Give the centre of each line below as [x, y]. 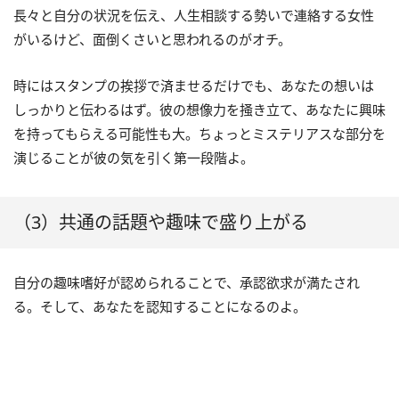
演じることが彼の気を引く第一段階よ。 [134, 157]
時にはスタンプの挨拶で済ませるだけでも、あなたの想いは [194, 85]
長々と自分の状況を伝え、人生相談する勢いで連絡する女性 [194, 15]
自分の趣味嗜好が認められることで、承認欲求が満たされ [187, 282]
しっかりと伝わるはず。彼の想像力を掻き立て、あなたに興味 [199, 109]
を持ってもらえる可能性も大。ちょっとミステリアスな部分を [199, 133]
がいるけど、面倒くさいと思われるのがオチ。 [152, 39]
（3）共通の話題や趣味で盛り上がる [161, 222]
